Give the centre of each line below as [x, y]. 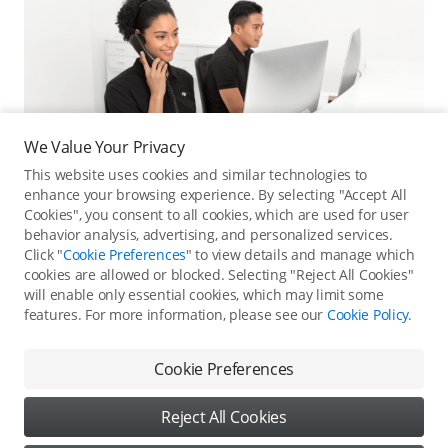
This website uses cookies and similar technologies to [196, 174]
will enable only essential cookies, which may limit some [204, 294]
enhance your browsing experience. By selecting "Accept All [215, 194]
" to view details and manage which [300, 254]
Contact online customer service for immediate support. [224, 321]
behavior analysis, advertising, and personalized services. [208, 234]
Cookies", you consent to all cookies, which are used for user [216, 214]
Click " [44, 254]
